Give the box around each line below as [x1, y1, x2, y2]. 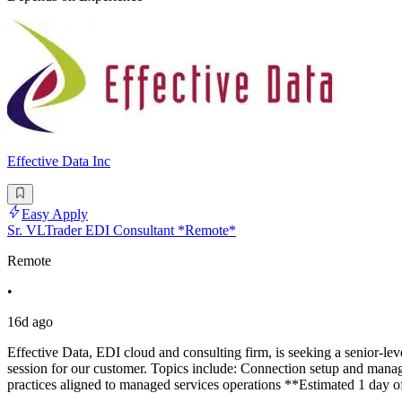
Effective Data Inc [7, 153, 110, 170]
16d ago [7, 313, 53, 329]
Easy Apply [22, 205, 88, 222]
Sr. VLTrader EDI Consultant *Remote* [7, 222, 236, 238]
